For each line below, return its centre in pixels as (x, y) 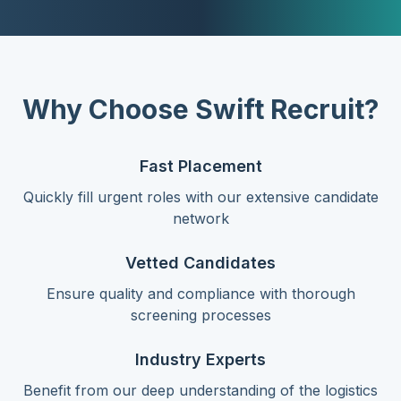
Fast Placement (200, 166)
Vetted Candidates (200, 263)
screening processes (200, 315)
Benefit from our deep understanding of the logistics (200, 390)
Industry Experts (200, 359)
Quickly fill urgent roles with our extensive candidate (200, 197)
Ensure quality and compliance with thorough (200, 294)
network (200, 218)
